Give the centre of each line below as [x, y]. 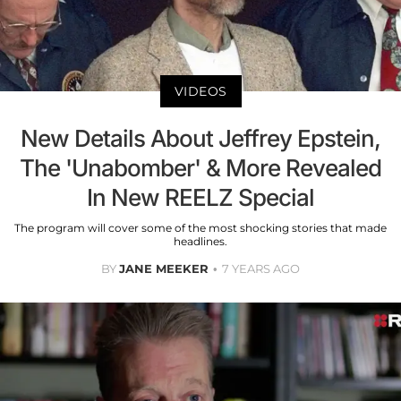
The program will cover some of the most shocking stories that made [200, 227]
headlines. [200, 241]
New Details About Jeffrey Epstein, [200, 138]
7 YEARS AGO [261, 268]
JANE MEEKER [164, 268]
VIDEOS [200, 91]
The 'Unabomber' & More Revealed [200, 167]
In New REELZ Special [200, 197]
